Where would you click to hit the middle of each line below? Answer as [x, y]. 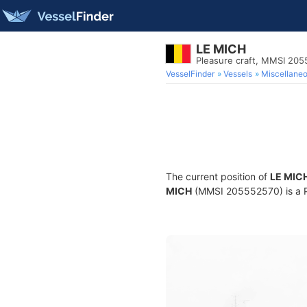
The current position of [218, 176]
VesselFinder [190, 74]
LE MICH [221, 49]
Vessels [238, 74]
